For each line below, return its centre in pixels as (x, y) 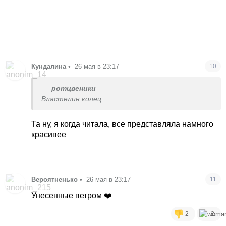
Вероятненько (55, 180)
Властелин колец (72, 99)
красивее (49, 134)
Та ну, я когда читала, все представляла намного (123, 124)
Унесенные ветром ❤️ (72, 196)
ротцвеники (74, 88)
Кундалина (49, 66)
